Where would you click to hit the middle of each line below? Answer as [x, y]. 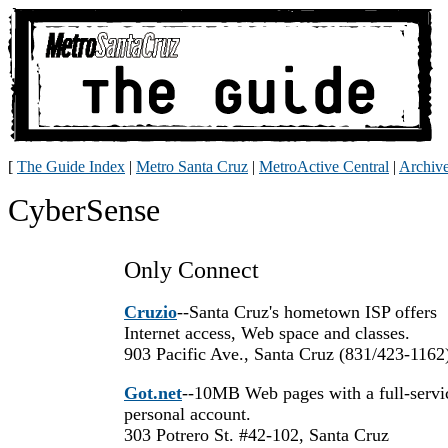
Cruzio [150, 312]
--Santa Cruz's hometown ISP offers [307, 312]
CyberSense [84, 210]
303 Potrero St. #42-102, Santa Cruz [256, 435]
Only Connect [191, 270]
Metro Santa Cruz [192, 166]
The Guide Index [71, 166]
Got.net [153, 393]
